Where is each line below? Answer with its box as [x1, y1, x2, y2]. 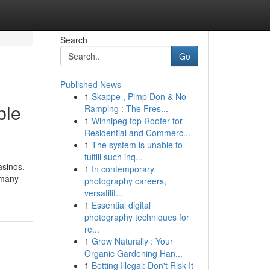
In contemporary [91, 163, 154, 175]
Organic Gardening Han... [84, 247, 183, 259]
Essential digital [91, 199, 151, 211]
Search [60, 34, 87, 46]
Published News [60, 78, 121, 90]
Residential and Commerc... [84, 127, 190, 139]
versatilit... [84, 187, 123, 199]
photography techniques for [84, 211, 189, 223]
